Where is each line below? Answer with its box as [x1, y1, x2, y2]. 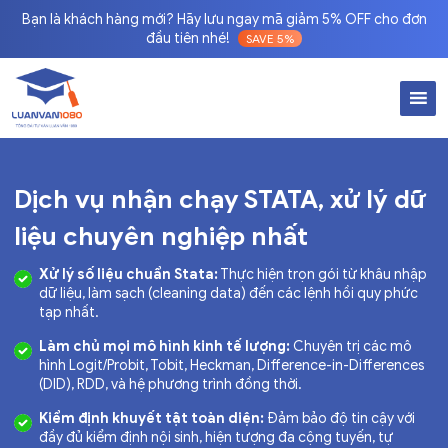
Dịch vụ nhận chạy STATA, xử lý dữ [14, 184, 426, 215]
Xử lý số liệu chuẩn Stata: [39, 266, 218, 283]
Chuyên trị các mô [290, 338, 412, 355]
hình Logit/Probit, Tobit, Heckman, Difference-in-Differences [39, 357, 424, 374]
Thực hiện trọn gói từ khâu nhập [218, 266, 427, 283]
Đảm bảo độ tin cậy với [264, 410, 415, 427]
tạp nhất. [39, 304, 99, 321]
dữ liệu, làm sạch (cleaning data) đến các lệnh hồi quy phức [39, 285, 418, 302]
